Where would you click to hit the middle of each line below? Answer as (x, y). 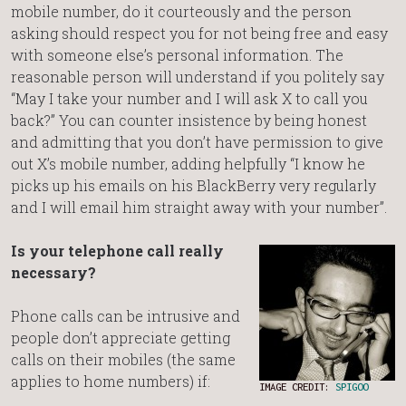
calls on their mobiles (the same (123, 360)
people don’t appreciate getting (121, 338)
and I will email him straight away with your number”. (199, 208)
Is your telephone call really (117, 251)
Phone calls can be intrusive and (126, 316)
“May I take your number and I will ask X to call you (189, 99)
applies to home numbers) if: (111, 382)
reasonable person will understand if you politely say (198, 77)
